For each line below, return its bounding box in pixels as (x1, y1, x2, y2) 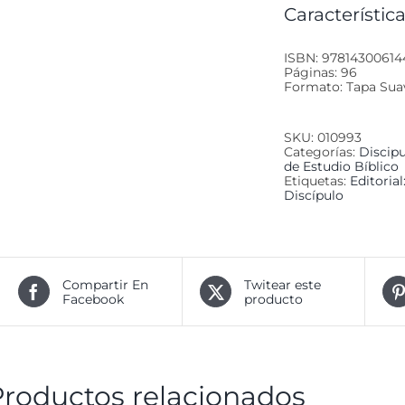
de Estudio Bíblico (284, 158, 399, 175)
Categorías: (284, 144, 359, 161)
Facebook (61, 290, 124, 307)
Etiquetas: (284, 173, 350, 190)
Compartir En (61, 276, 148, 293)
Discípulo (284, 187, 344, 204)
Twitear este (244, 276, 322, 293)
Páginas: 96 (284, 64, 357, 81)
